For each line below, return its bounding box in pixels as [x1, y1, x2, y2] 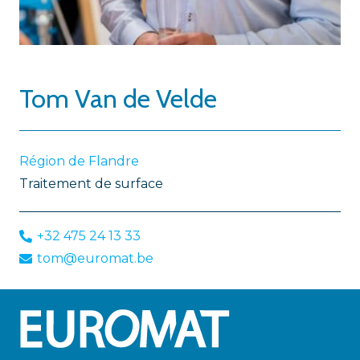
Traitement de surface [19, 176, 163, 191]
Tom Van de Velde [19, 83, 217, 114]
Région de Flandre [19, 153, 139, 169]
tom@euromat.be [37, 251, 154, 266]
